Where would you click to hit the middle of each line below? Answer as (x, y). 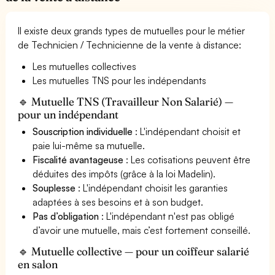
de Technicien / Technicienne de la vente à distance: (130, 45)
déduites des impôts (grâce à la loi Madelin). (124, 173)
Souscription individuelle (83, 131)
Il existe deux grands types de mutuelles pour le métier (132, 30)
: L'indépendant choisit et (187, 131)
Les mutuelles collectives (85, 66)
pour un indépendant (68, 114)
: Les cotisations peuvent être (187, 159)
